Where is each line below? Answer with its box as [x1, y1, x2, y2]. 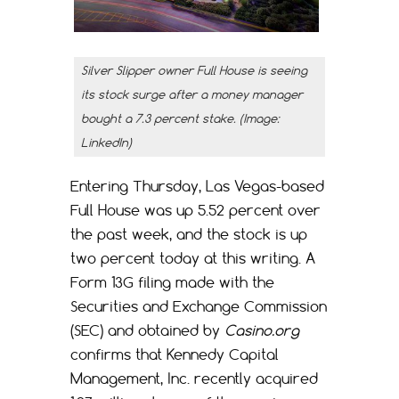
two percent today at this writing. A [70, 248, 315, 267]
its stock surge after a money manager [80, 86, 303, 102]
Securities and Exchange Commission [70, 297, 327, 315]
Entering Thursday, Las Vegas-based [70, 176, 324, 195]
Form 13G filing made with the [70, 273, 274, 291]
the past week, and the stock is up [70, 224, 307, 243]
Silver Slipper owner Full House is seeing [80, 62, 307, 77]
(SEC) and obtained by [70, 321, 224, 339]
